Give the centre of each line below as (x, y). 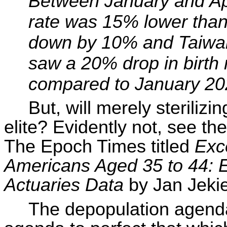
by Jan (156, 185)
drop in (150, 64)
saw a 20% (75, 64)
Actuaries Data (64, 185)
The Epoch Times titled (99, 146)
